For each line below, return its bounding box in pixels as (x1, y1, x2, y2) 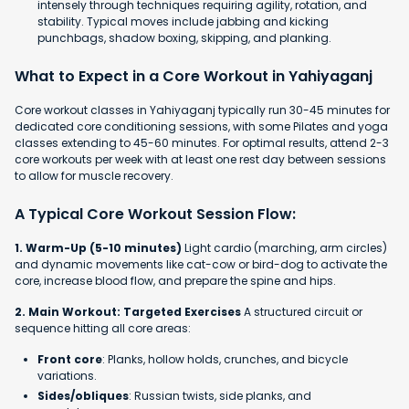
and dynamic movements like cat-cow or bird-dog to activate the (15, 256, 387, 272)
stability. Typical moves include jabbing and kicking (37, 13, 329, 29)
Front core (37, 351, 102, 367)
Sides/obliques (37, 387, 129, 404)
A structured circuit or (241, 303, 362, 320)
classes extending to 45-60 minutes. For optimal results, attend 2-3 (15, 134, 389, 151)
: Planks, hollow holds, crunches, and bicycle (102, 351, 348, 367)
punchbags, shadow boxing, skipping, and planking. (37, 29, 331, 46)
